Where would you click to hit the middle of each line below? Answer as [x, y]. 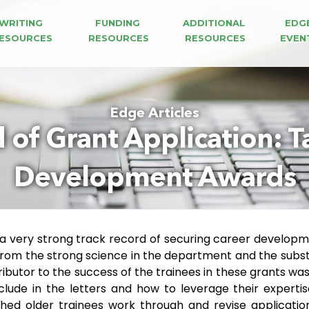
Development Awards [154, 179]
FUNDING [119, 23]
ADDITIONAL [216, 23]
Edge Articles [154, 114]
